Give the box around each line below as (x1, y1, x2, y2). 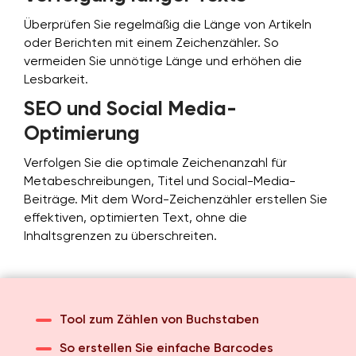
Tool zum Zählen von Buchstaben (60, 314, 259, 327)
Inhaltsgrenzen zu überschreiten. (24, 230, 217, 243)
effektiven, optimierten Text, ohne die (24, 212, 247, 225)
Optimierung (24, 125, 140, 145)
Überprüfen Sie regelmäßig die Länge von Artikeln (24, 19, 311, 32)
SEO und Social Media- (24, 100, 237, 120)
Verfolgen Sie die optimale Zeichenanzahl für (24, 157, 287, 170)
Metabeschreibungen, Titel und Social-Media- (24, 176, 296, 188)
